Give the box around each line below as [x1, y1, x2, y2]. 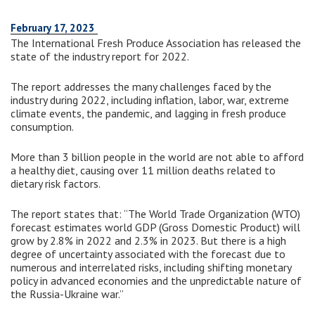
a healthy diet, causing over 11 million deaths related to [11, 163, 276, 178]
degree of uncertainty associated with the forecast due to [11, 247, 285, 262]
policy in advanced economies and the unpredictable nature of [11, 274, 302, 288]
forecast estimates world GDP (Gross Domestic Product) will [11, 220, 300, 235]
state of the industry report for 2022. [11, 49, 189, 64]
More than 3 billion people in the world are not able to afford [11, 150, 304, 165]
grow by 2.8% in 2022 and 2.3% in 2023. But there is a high [11, 233, 286, 248]
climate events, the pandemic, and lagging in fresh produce [11, 106, 286, 121]
